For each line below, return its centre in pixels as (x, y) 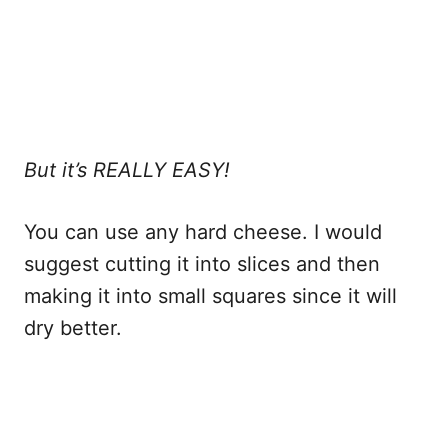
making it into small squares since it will (210, 295)
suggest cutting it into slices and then (202, 263)
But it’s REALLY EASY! (127, 169)
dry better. (73, 327)
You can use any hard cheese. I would (203, 231)
